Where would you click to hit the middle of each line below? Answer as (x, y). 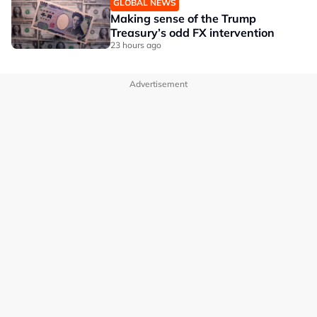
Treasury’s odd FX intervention (192, 33)
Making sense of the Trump (183, 18)
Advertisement (158, 84)
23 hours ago (136, 45)
